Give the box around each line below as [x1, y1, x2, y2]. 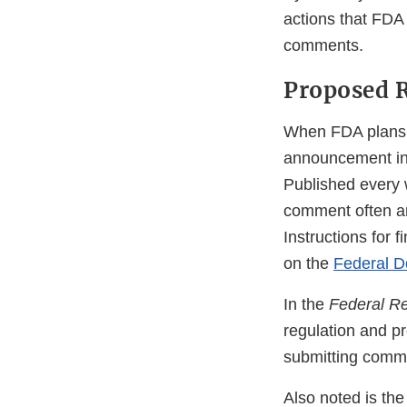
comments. [283, 36, 368, 55]
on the [283, 254, 333, 273]
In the [283, 295, 329, 314]
